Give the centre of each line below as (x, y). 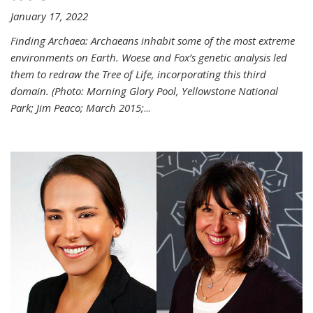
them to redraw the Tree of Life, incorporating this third (138, 74)
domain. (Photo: (49, 90)
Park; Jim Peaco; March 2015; (77, 107)
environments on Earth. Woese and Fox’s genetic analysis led (149, 57)
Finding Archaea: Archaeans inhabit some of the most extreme (153, 40)
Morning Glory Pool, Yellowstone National (182, 90)
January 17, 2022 (49, 16)
